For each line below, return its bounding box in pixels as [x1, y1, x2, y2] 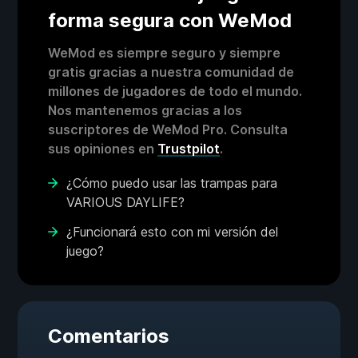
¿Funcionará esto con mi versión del [66, 224, 278, 241]
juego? [66, 243, 104, 260]
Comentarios [48, 324, 169, 348]
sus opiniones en [48, 141, 157, 157]
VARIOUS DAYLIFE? [66, 194, 185, 211]
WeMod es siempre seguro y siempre [48, 45, 280, 62]
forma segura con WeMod [48, 9, 292, 33]
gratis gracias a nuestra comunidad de [48, 64, 294, 81]
